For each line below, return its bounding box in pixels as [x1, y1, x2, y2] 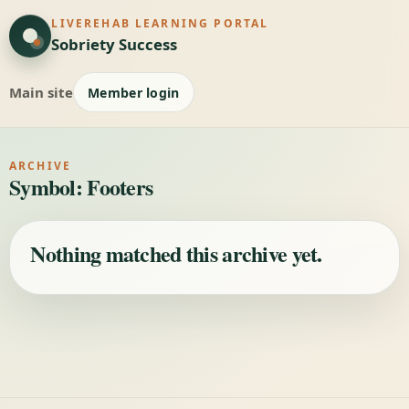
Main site [9, 82, 73, 101]
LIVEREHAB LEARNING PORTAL [51, 16, 269, 31]
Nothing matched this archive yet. [30, 236, 322, 269]
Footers [87, 171, 153, 204]
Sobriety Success [51, 34, 178, 55]
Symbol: [9, 171, 88, 204]
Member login [88, 83, 180, 101]
